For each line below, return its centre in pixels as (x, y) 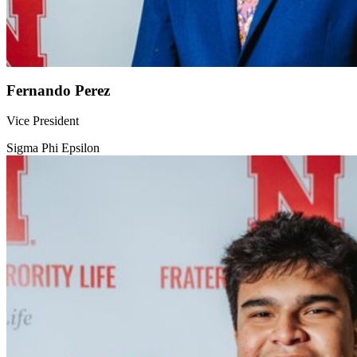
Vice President (43, 121)
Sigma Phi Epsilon (53, 148)
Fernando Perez (58, 90)
